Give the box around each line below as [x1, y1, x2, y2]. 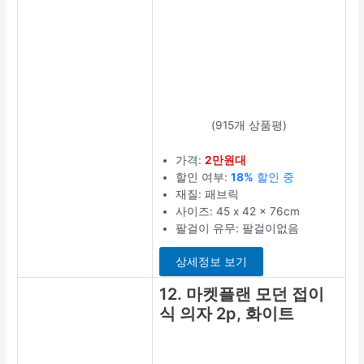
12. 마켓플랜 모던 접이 [159, 284, 325, 304]
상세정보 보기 [175, 255, 248, 269]
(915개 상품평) [211, 118, 288, 132]
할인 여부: [175, 170, 232, 184]
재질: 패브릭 [175, 187, 240, 201]
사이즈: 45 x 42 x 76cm [175, 204, 301, 218]
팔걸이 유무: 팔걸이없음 [175, 221, 300, 235]
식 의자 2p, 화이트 [159, 303, 295, 323]
